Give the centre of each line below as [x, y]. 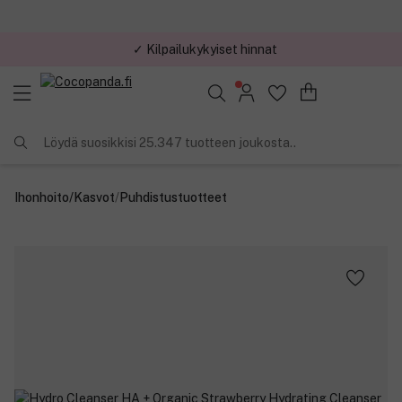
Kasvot [94, 197]
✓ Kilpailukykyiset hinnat [205, 49]
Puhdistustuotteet [173, 197]
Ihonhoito [42, 197]
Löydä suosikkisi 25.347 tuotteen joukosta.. [170, 142]
